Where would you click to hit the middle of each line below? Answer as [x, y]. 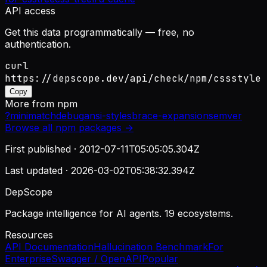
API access [30, 11]
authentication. [38, 44]
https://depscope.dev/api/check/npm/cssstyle [133, 79]
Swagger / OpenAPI [97, 259]
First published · [42, 149]
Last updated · [38, 171]
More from [31, 104]
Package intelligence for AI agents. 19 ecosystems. [119, 214]
